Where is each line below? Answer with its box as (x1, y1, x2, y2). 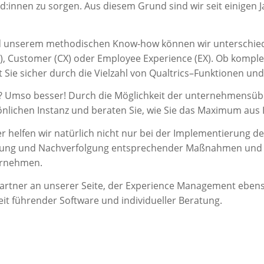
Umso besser (4, 89, 64, 103)
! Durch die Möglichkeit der (63, 89, 185, 103)
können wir (159, 37, 213, 50)
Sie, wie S (128, 104, 169, 117)
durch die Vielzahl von (47, 66, 149, 80)
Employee (97, 51, 141, 65)
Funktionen (193, 66, 244, 80)
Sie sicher (4, 66, 47, 80)
